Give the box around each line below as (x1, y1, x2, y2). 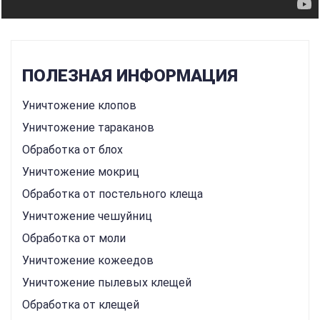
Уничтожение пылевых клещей (22, 276, 191, 289)
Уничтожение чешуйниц (22, 209, 152, 223)
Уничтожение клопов (22, 99, 136, 112)
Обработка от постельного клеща (22, 187, 203, 201)
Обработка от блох (22, 143, 123, 156)
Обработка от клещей (22, 298, 139, 311)
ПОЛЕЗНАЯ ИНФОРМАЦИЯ (22, 66, 238, 86)
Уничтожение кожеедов (22, 254, 154, 267)
